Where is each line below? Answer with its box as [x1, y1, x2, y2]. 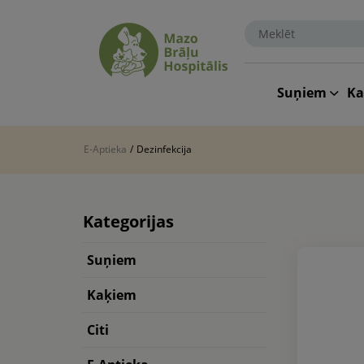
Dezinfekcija [136, 142, 192, 156]
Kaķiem [87, 286, 136, 304]
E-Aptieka [84, 142, 127, 156]
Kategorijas [83, 210, 174, 232]
